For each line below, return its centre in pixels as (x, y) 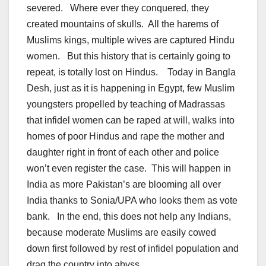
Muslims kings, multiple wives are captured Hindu (131, 40)
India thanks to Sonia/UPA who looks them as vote (132, 201)
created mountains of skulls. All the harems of (123, 24)
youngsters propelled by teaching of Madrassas (126, 104)
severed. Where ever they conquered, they (118, 8)
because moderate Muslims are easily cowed (121, 233)
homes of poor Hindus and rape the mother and (126, 137)
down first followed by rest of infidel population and (133, 249)
